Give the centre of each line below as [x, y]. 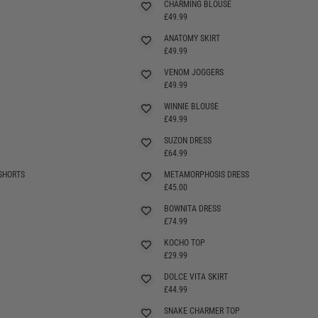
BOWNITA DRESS [192, 208]
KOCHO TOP [185, 242]
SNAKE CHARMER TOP [202, 311]
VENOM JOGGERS [194, 72]
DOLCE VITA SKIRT [196, 276]
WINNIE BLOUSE [191, 106]
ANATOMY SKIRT [192, 38]
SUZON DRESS [188, 140]
